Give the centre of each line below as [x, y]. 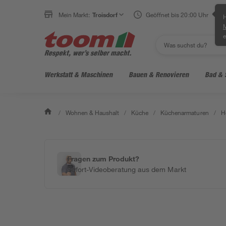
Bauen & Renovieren [159, 74]
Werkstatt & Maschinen [78, 74]
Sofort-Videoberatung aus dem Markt [127, 169]
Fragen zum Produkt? [103, 159]
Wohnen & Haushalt [93, 112]
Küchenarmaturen [185, 112]
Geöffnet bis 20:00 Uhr [177, 15]
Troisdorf [105, 15]
